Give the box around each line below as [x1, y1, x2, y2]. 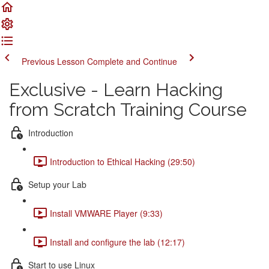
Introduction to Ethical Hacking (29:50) [50, 155, 195, 168]
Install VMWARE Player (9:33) [50, 207, 163, 219]
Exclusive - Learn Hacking [9, 79, 223, 100]
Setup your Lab [28, 178, 86, 190]
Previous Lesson [22, 55, 85, 67]
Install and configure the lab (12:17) [50, 235, 185, 248]
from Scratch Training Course [9, 99, 247, 120]
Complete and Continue [87, 55, 177, 67]
